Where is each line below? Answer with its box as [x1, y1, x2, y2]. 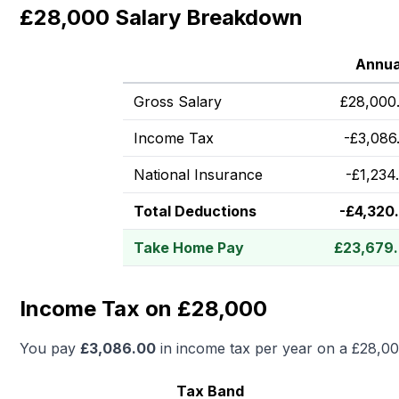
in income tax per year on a [156, 339, 352, 357]
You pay [20, 339, 80, 357]
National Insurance [134, 166, 263, 183]
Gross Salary [134, 93, 222, 110]
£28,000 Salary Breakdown [20, 4, 303, 30]
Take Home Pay [134, 239, 244, 256]
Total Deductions [134, 202, 256, 220]
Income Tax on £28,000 [20, 296, 267, 322]
